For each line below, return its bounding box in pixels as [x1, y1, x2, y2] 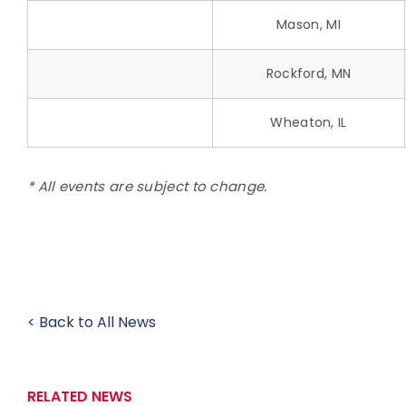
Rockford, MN [266, 63, 352, 82]
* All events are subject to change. [27, 176, 267, 196]
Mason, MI [276, 14, 341, 34]
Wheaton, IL [270, 112, 347, 131]
